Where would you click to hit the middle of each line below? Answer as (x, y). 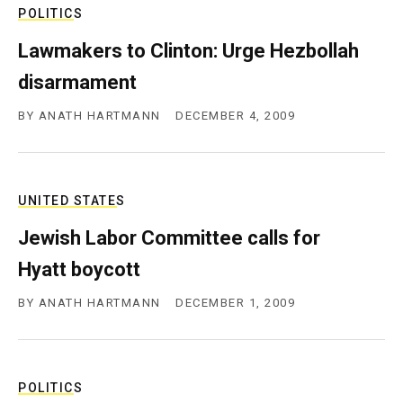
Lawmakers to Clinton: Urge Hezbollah (188, 51)
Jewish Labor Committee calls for (169, 238)
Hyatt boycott (79, 269)
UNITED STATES (72, 201)
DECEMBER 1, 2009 (235, 303)
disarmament (77, 82)
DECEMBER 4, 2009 (235, 116)
